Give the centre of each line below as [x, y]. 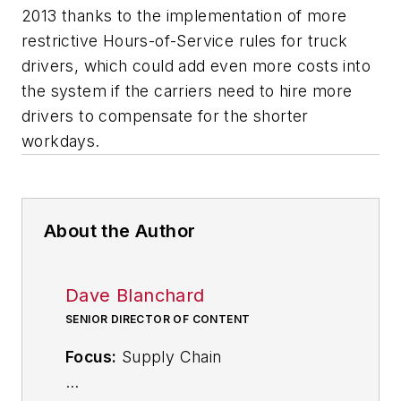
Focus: [91, 356]
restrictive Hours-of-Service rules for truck [185, 40]
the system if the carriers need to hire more [187, 90]
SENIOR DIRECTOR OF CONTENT [158, 319]
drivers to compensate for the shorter [165, 115]
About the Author [120, 230]
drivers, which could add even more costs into [196, 65]
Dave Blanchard [135, 295]
